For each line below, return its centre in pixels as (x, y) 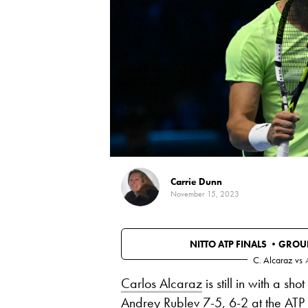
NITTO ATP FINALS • (234, 244)
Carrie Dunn (196, 181)
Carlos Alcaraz (162, 283)
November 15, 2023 (205, 194)
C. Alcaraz (273, 260)
